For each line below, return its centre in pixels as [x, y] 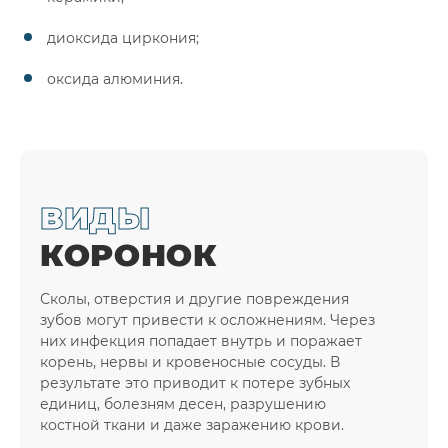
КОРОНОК [129, 255]
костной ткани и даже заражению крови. [192, 425]
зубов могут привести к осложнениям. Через [207, 320]
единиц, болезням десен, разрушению [183, 404]
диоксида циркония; [123, 38]
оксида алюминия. [115, 79]
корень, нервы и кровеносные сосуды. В [190, 362]
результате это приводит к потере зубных [195, 383]
